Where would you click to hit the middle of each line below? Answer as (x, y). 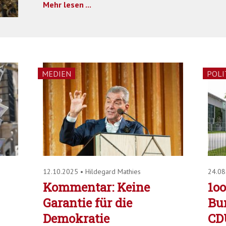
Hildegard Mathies (113, 171)
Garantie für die (88, 203)
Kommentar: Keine (97, 187)
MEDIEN (57, 73)
